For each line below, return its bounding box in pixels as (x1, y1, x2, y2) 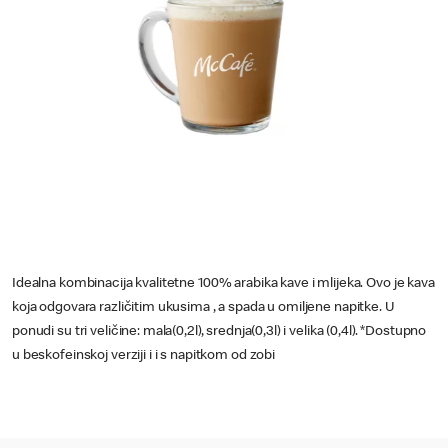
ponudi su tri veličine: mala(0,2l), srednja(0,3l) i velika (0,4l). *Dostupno (12, 325, 429, 339)
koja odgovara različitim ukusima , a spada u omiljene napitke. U (12, 301, 394, 315)
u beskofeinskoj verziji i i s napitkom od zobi (12, 349, 276, 363)
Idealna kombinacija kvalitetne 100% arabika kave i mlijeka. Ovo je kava (12, 277, 435, 291)
